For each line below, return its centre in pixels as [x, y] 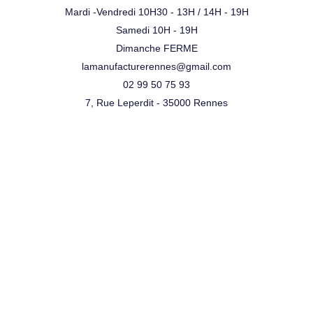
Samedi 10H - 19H [156, 30]
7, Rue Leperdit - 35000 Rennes [156, 102]
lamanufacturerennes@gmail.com [156, 66]
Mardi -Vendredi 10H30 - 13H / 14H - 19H [156, 12]
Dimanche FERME [156, 48]
